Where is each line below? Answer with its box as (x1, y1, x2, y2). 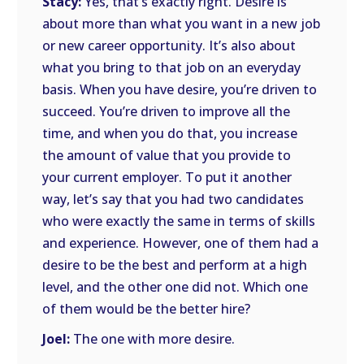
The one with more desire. (70, 330, 236, 348)
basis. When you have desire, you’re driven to (42, 80, 318, 98)
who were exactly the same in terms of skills (42, 212, 316, 230)
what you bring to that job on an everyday (42, 58, 301, 76)
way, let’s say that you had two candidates (42, 190, 305, 208)
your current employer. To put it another (42, 168, 292, 186)
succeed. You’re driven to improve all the (42, 102, 291, 120)
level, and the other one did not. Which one (42, 278, 309, 296)
